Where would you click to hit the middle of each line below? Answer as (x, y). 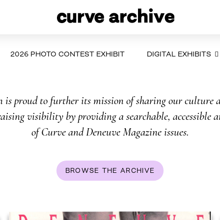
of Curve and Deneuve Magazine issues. (110, 132)
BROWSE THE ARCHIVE (110, 170)
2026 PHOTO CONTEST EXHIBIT (67, 54)
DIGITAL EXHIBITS (179, 54)
